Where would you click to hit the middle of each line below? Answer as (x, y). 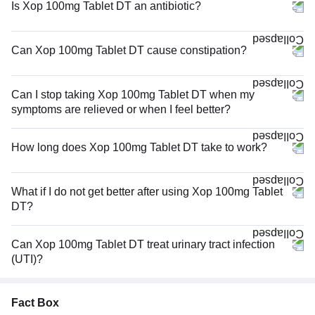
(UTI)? (27, 259)
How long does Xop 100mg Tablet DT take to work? (139, 147)
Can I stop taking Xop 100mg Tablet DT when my (133, 94)
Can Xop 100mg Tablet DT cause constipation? (129, 50)
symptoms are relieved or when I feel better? (121, 109)
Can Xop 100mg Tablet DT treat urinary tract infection (143, 244)
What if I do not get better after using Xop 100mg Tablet (147, 191)
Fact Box (35, 302)
